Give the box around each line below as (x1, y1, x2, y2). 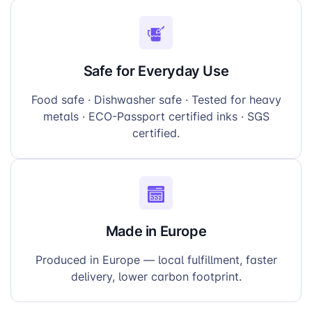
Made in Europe (105, 221, 207, 241)
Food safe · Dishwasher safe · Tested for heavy (31, 92, 281, 108)
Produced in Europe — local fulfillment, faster (35, 252, 277, 268)
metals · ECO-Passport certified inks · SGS (42, 109, 270, 125)
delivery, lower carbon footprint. (70, 269, 242, 285)
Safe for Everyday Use (83, 61, 229, 81)
